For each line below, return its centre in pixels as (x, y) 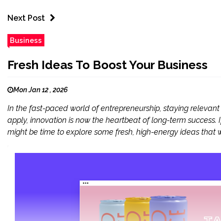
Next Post (26, 18)
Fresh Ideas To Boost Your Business (108, 65)
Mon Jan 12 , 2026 (40, 90)
